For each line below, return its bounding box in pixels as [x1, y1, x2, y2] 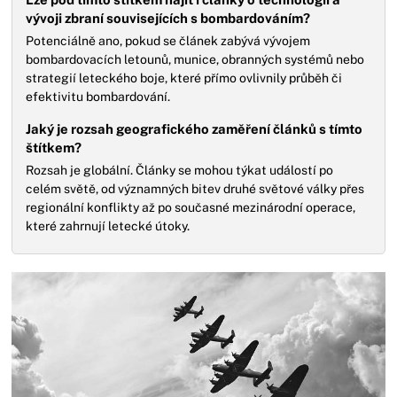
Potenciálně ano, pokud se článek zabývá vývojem [26, 34, 311, 48]
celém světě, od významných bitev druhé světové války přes [26, 182, 365, 196]
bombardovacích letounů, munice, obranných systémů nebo [26, 52, 365, 66]
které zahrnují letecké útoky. [26, 219, 191, 233]
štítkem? [26, 140, 82, 155]
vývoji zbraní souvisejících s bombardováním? [26, 11, 311, 26]
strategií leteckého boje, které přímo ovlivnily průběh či [26, 71, 343, 85]
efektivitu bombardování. [26, 90, 171, 104]
